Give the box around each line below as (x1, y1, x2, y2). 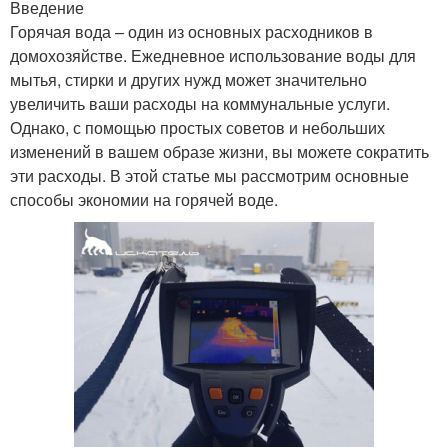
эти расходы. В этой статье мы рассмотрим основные (10, 164, 409, 188)
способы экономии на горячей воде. (10, 188, 278, 212)
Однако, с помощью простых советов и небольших (10, 116, 385, 140)
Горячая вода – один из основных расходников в (10, 20, 373, 44)
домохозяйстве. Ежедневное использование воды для (10, 44, 416, 68)
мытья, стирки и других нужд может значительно (10, 68, 367, 92)
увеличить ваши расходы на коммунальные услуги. (10, 92, 390, 116)
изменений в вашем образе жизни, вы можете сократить (10, 140, 429, 164)
